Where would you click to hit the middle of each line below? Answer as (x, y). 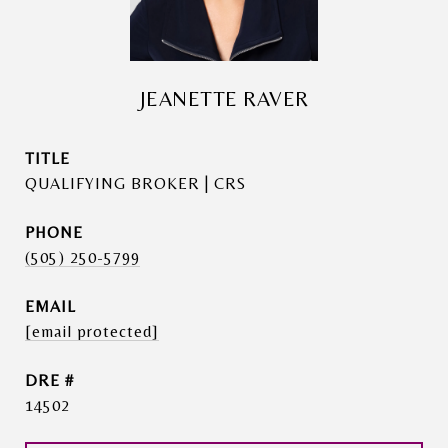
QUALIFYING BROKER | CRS (135, 183)
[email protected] (92, 331)
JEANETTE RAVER (224, 99)
